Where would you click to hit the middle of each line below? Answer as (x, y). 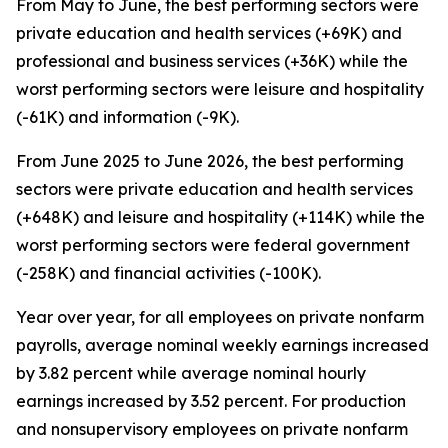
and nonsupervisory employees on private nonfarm (212, 429)
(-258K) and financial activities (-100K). (168, 273)
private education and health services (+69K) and (209, 33)
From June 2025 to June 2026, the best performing (210, 161)
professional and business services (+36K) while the (212, 61)
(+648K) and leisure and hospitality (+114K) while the (220, 217)
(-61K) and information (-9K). (127, 117)
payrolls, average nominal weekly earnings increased (222, 345)
